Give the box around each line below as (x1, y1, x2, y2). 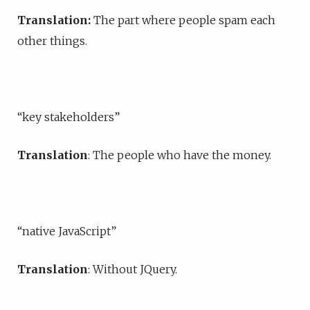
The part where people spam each (93, 13, 275, 27)
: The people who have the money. (88, 148, 271, 162)
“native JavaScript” (17, 224, 116, 238)
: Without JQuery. (88, 262, 177, 276)
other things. (17, 34, 87, 48)
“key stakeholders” (17, 110, 120, 124)
